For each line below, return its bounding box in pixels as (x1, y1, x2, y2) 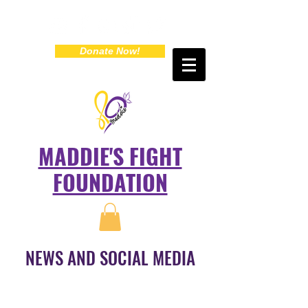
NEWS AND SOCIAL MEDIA (25, 244, 195, 270)
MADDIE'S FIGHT (38, 140, 182, 172)
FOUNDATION (52, 166, 168, 198)
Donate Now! (80, 45, 140, 56)
